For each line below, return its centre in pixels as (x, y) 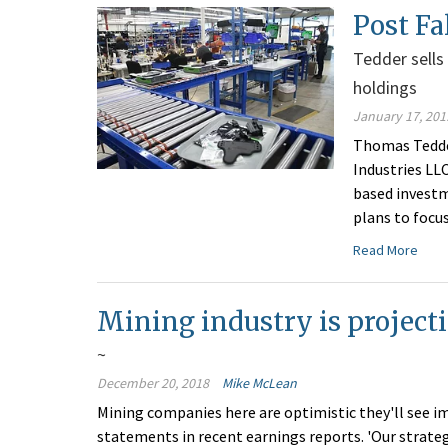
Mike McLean (259, 383)
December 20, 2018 (153, 383)
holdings (385, 88)
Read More (386, 250)
